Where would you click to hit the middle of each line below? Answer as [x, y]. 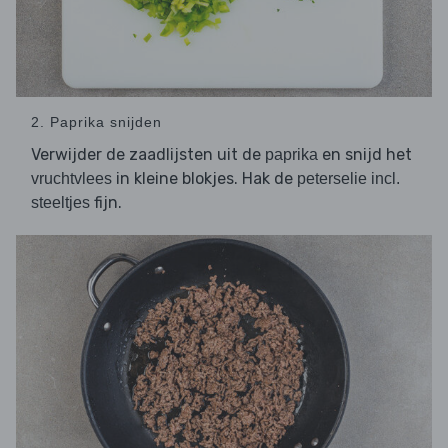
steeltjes [60, 203]
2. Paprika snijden [96, 122]
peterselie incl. [348, 179]
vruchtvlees [71, 179]
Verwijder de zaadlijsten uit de [148, 155]
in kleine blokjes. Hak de [204, 179]
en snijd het [365, 155]
